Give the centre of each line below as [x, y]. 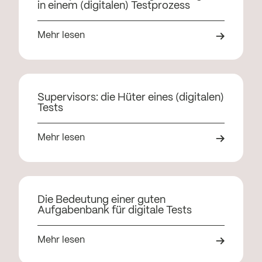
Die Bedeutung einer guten [101, 200]
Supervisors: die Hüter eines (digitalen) [131, 98]
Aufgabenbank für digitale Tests [115, 211]
